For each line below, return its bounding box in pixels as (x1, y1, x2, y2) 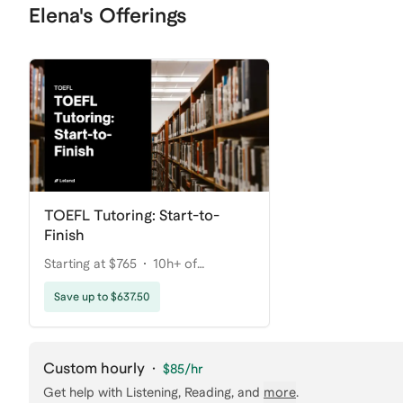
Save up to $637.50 (54, 291, 150, 304)
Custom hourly (43, 360, 145, 378)
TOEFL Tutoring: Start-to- (44, 207, 219, 225)
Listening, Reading (126, 385, 231, 400)
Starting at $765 (44, 256, 137, 272)
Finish (44, 227, 85, 245)
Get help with (43, 385, 122, 400)
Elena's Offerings (29, 4, 187, 27)
